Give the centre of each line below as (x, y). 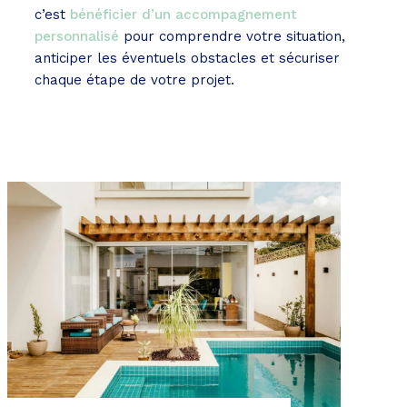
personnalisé (79, 37)
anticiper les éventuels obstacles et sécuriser (187, 59)
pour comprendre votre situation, (234, 37)
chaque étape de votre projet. (134, 80)
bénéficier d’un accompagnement (184, 15)
